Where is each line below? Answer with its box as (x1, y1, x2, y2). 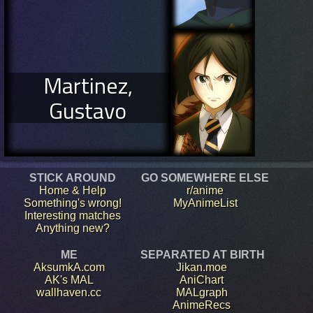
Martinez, (43, 68, 133, 102)
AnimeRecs (173, 298, 231, 311)
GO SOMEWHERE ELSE (141, 171, 269, 184)
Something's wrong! (23, 196, 122, 209)
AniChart (180, 273, 224, 286)
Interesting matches (24, 209, 121, 221)
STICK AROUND (29, 171, 116, 184)
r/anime (187, 184, 224, 196)
